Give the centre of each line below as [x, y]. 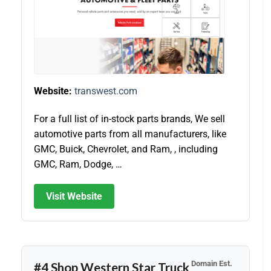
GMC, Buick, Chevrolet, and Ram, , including [126, 149]
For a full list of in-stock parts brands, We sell [129, 119]
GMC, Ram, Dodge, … [78, 164]
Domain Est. [211, 264]
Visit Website [74, 197]
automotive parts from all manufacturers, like [130, 134]
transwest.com [106, 91]
